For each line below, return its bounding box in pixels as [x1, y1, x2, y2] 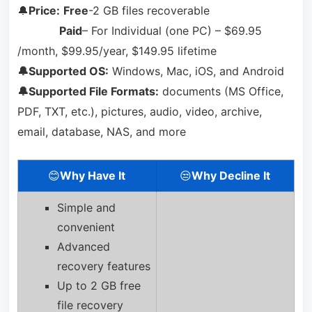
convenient [56, 220, 115, 235]
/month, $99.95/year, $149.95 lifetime [17, 43, 217, 58]
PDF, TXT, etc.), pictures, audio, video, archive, [17, 104, 262, 118]
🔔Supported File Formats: [17, 84, 159, 98]
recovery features [56, 259, 150, 274]
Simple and [56, 201, 116, 215]
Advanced [56, 240, 110, 254]
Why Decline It [192, 169, 271, 183]
